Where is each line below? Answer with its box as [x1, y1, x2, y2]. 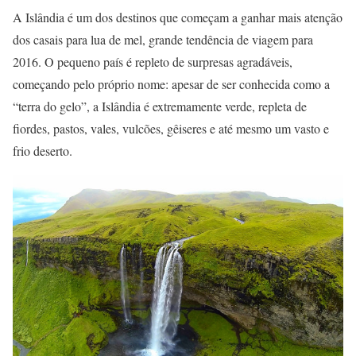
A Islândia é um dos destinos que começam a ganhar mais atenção [13, 9, 342, 26]
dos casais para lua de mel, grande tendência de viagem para [13, 31, 313, 48]
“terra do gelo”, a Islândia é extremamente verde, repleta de [13, 98, 307, 115]
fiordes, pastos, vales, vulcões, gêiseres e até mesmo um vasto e [13, 120, 329, 137]
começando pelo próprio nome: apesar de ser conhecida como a [13, 75, 330, 93]
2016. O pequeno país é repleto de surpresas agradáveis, [13, 53, 292, 71]
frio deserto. [13, 142, 72, 160]
